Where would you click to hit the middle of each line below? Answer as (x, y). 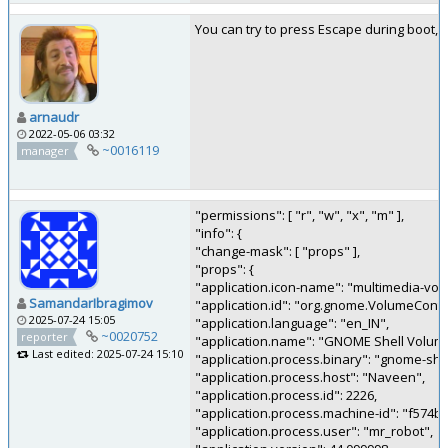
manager (45, 150)
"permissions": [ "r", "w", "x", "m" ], (299, 215)
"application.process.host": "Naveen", (310, 377)
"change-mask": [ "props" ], (277, 251)
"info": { (218, 233)
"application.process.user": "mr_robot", (314, 431)
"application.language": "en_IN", (292, 323)
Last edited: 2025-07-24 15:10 (106, 354)
